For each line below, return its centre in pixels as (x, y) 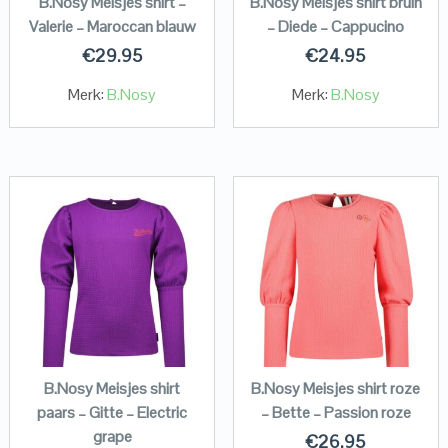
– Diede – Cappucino (336, 27)
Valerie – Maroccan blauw (112, 27)
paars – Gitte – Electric (112, 413)
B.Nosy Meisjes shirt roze (336, 389)
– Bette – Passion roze (335, 413)
